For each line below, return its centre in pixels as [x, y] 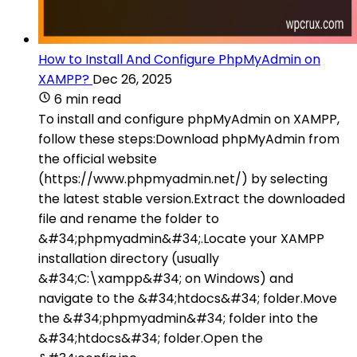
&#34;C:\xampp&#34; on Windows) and [166, 278]
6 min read [88, 99]
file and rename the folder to [129, 218]
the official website [98, 159]
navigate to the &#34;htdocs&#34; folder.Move [188, 298]
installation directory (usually [129, 258]
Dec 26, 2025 [132, 79]
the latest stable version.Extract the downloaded [192, 198]
